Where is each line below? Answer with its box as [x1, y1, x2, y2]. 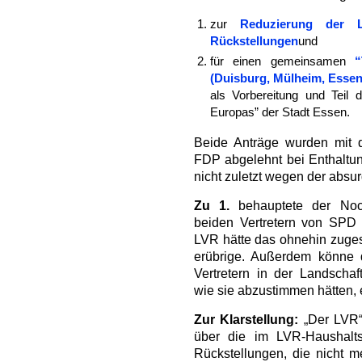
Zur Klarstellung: [194, 313, 299, 326]
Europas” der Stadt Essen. [210, 106, 350, 119]
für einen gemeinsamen [210, 55, 356, 68]
